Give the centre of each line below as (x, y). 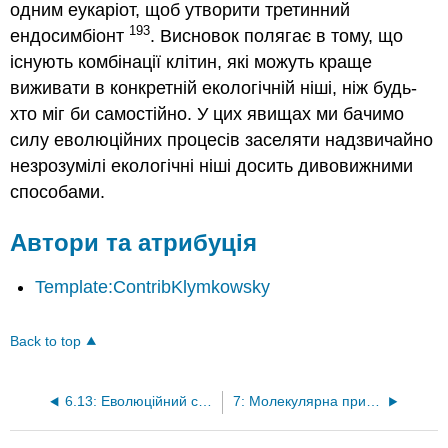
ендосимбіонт (70, 36)
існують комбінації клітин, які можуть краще (191, 62)
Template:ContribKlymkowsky (153, 286)
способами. (58, 192)
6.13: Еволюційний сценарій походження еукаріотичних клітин (204, 401)
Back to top (46, 341)
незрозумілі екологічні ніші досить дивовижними (212, 166)
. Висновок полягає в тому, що (277, 36)
